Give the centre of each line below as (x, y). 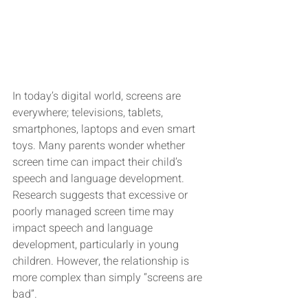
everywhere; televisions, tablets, (89, 113)
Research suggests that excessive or (101, 196)
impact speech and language (84, 229)
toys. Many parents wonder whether (100, 146)
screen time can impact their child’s (99, 163)
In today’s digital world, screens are (98, 97)
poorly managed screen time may (95, 212)
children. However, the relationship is (102, 262)
